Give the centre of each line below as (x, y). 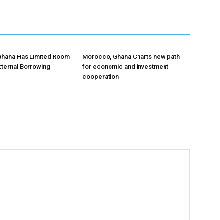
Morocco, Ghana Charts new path (131, 57)
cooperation (101, 76)
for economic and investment (125, 67)
